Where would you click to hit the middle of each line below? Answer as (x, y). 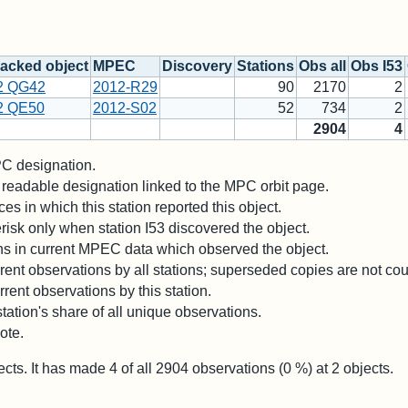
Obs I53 (377, 66)
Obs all (322, 66)
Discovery (197, 66)
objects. (367, 369)
